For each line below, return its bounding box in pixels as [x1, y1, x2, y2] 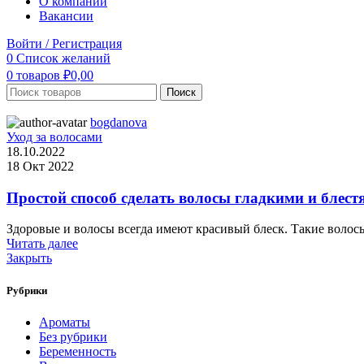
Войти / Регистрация [6, 37, 122, 50]
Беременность [39, 344, 116, 358]
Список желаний [16, 51, 110, 65]
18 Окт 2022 [6, 159, 74, 173]
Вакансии [39, 9, 93, 23]
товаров [16, 68, 60, 82]
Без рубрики [39, 329, 107, 344]
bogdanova [90, 115, 147, 129]
